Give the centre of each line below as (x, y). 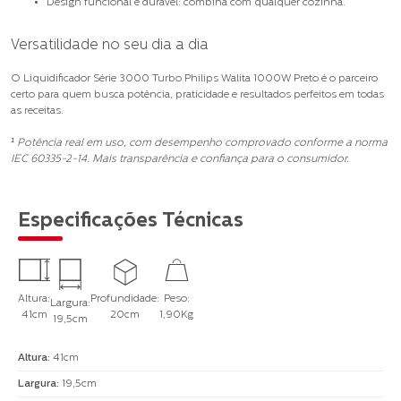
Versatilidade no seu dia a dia (110, 45)
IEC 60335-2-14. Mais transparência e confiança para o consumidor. (180, 159)
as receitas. (37, 111)
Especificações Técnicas (131, 221)
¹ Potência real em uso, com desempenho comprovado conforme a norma (199, 143)
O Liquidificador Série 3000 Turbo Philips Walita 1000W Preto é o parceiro (194, 78)
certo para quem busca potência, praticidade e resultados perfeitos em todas (197, 94)
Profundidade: (125, 299)
